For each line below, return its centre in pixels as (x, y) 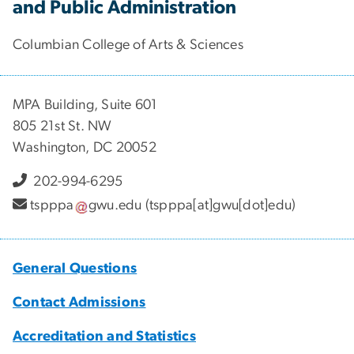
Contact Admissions (79, 302)
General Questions (75, 268)
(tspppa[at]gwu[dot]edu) (219, 206)
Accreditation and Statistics (104, 336)
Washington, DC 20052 (85, 147)
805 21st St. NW (62, 126)
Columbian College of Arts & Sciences (128, 45)
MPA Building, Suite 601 (85, 105)
